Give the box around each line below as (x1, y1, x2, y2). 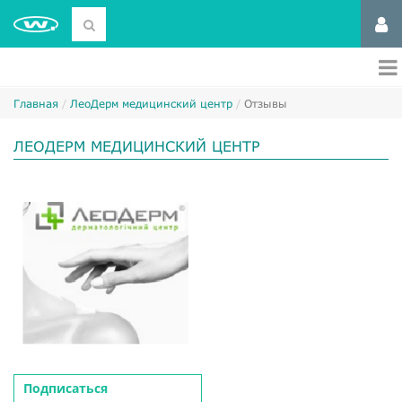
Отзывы (244, 97, 287, 110)
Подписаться (23, 380, 108, 397)
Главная (13, 97, 58, 110)
